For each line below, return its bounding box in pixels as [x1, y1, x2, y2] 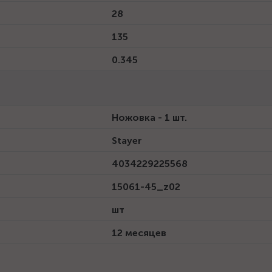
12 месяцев [112, 227, 166, 239]
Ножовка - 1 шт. [112, 112, 187, 123]
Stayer [112, 135, 142, 146]
